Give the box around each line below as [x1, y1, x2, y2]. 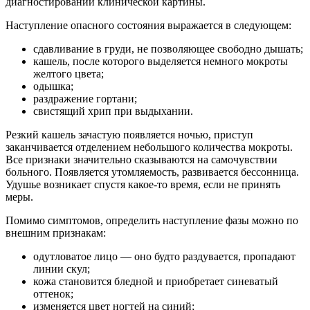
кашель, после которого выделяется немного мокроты [33, 55, 288, 67]
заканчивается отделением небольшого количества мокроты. [6, 140, 293, 153]
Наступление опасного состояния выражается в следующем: [6, 19, 291, 31]
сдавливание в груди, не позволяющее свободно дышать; [33, 42, 303, 55]
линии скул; [33, 262, 90, 275]
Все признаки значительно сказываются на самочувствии [6, 153, 277, 165]
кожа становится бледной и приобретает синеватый [33, 275, 278, 287]
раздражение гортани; [33, 92, 137, 104]
